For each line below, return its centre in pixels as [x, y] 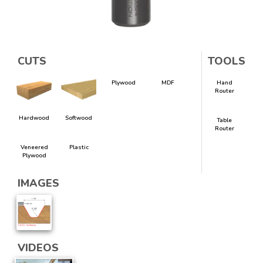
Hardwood [34, 118]
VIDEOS [38, 248]
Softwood [79, 118]
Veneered [34, 147]
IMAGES [38, 183]
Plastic [79, 147]
